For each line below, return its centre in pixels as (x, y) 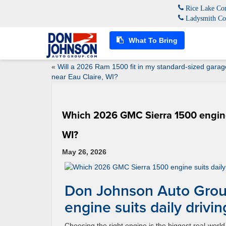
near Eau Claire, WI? (85, 77)
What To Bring (152, 40)
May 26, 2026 (84, 152)
